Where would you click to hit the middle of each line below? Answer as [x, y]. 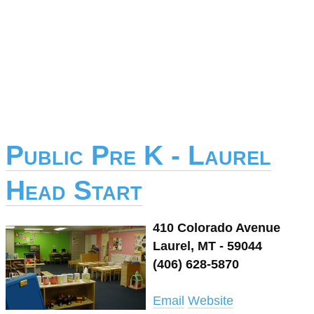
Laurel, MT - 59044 [207, 246]
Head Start [74, 190]
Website [211, 301]
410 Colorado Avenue [217, 228]
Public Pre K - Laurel [138, 155]
